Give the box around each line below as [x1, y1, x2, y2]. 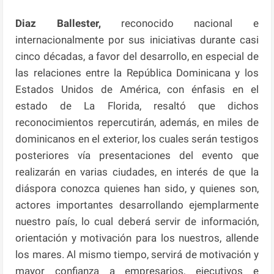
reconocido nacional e [100, 17, 259, 29]
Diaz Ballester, [15, 17, 101, 29]
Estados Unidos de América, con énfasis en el [15, 83, 259, 95]
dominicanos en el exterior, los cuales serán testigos [15, 132, 259, 145]
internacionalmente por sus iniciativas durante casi [15, 33, 259, 46]
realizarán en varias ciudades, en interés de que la [15, 165, 259, 178]
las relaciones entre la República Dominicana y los [15, 66, 259, 79]
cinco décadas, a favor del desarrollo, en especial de [15, 50, 259, 62]
